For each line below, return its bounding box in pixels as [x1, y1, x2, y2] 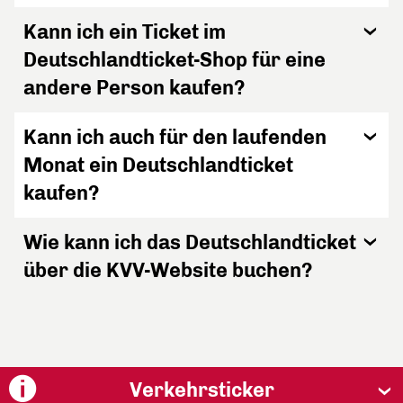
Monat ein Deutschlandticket [23, 153, 293, 177]
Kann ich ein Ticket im [23, 20, 226, 44]
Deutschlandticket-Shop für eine [23, 48, 326, 72]
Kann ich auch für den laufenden [23, 125, 327, 149]
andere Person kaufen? [23, 76, 246, 100]
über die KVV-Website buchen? [23, 258, 313, 282]
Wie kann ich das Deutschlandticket [23, 230, 356, 255]
